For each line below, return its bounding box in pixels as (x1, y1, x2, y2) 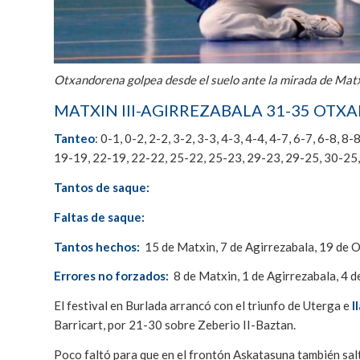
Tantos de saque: (54, 180, 152, 195)
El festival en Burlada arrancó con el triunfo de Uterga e (54, 298, 352, 313)
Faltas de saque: (54, 209, 147, 224)
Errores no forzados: (54, 268, 171, 284)
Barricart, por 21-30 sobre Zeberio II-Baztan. (54, 317, 296, 333)
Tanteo (54, 131, 95, 146)
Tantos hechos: (54, 239, 140, 254)
